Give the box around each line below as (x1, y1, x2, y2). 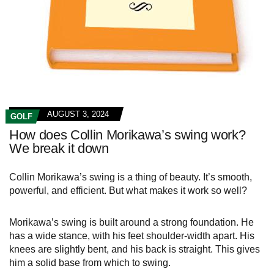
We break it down (9, 141, 109, 157)
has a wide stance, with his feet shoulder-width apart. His (9, 231, 254, 242)
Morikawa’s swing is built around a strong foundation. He (9, 217, 254, 228)
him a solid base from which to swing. (9, 257, 171, 268)
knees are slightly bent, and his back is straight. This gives (9, 244, 260, 255)
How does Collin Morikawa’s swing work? (9, 127, 246, 143)
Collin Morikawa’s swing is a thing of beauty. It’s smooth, (9, 172, 252, 183)
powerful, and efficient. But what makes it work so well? (9, 185, 247, 196)
